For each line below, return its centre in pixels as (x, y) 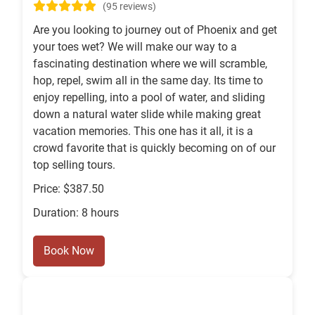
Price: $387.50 (69, 189)
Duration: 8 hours (76, 213)
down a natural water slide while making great (147, 115)
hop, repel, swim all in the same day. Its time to (148, 81)
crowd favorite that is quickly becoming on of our (154, 148)
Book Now (69, 251)
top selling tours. (74, 165)
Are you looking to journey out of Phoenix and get (155, 30)
